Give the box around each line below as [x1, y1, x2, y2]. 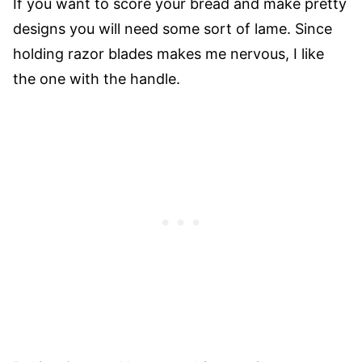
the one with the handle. [13, 70, 180, 87]
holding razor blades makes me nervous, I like [13, 45, 324, 62]
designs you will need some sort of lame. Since [13, 20, 332, 37]
